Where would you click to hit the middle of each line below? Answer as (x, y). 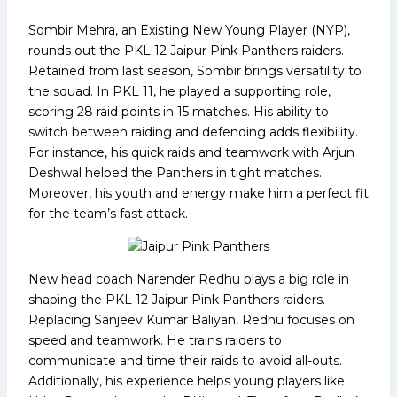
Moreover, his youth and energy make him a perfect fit (198, 193)
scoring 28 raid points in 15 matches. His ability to (179, 111)
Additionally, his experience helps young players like (187, 381)
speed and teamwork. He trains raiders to (155, 340)
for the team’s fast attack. (110, 213)
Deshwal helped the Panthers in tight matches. (175, 172)
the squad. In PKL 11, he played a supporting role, (179, 91)
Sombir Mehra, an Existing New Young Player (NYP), (189, 30)
